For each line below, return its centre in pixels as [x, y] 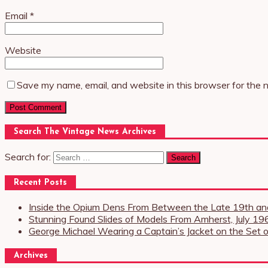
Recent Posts [40, 182]
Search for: [28, 157]
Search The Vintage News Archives [85, 132]
